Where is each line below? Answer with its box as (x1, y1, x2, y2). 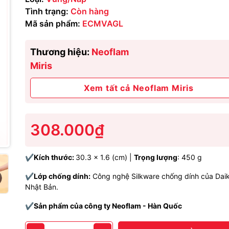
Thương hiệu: (30, 47, 91, 57)
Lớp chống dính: (34, 172, 90, 180)
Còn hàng (71, 6, 109, 16)
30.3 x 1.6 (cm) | (76, 153, 134, 162)
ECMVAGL (82, 18, 123, 29)
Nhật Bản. (25, 182, 58, 191)
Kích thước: (34, 153, 76, 162)
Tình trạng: (25, 6, 68, 16)
